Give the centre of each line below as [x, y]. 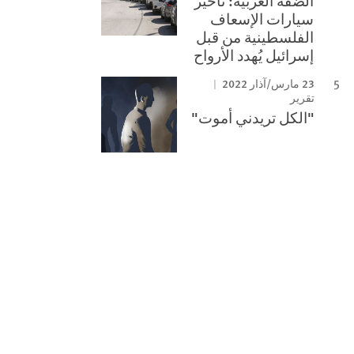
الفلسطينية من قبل [255, 37]
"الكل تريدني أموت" [253, 117]
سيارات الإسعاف [262, 19]
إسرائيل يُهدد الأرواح [254, 55]
